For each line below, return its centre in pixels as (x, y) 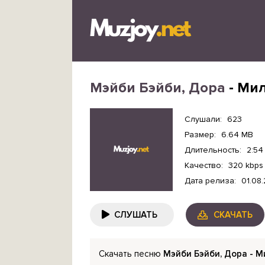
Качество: (204, 165)
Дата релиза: (210, 180)
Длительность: (213, 150)
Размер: (200, 134)
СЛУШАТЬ (136, 215)
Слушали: (203, 119)
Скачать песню (131, 254)
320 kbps (246, 165)
